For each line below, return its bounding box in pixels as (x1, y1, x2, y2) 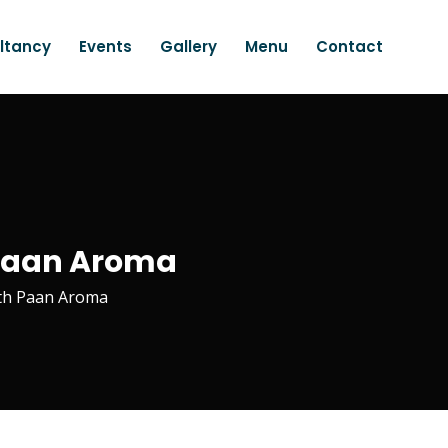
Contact (316, 36, 383, 57)
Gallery (160, 36, 217, 57)
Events (79, 36, 132, 57)
